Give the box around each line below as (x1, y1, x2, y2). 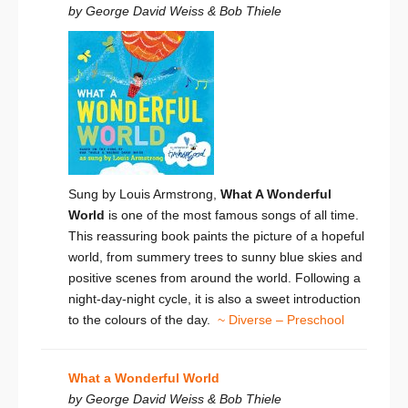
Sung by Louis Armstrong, (68, 187, 220, 202)
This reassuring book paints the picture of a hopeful (68, 229, 364, 244)
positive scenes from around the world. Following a (68, 270, 361, 286)
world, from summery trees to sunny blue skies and (68, 250, 362, 265)
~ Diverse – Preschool (218, 312, 344, 328)
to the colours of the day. (68, 312, 218, 328)
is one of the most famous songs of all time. (105, 208, 359, 223)
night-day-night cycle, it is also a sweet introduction (68, 291, 361, 307)
